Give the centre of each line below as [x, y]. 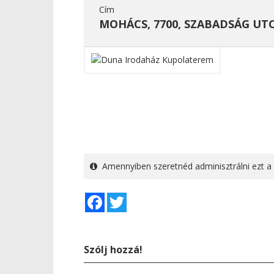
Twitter [141, 197]
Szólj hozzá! [113, 250]
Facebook [124, 197]
